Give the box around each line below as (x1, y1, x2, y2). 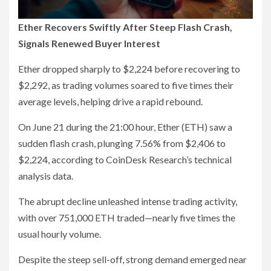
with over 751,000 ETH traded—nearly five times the (18, 212, 235, 224)
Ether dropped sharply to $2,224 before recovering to (18, 63, 240, 75)
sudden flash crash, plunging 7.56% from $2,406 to (18, 137, 226, 149)
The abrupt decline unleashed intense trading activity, (18, 195, 237, 207)
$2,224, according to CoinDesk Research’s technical (18, 154, 232, 166)
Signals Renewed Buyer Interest (18, 38, 160, 50)
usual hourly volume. (18, 228, 101, 240)
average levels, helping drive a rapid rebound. (18, 96, 203, 108)
